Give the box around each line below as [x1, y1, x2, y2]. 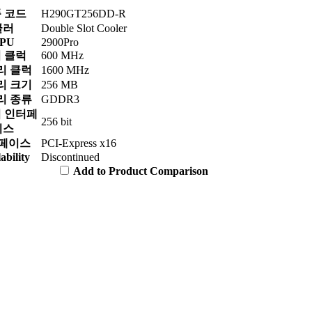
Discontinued [41, 150, 100, 163]
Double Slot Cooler [41, 22, 127, 34]
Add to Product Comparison [73, 164, 208, 177]
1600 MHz [41, 63, 89, 76]
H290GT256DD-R [41, 7, 126, 19]
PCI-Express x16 [41, 136, 116, 149]
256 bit [41, 115, 72, 127]
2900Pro [41, 36, 79, 48]
